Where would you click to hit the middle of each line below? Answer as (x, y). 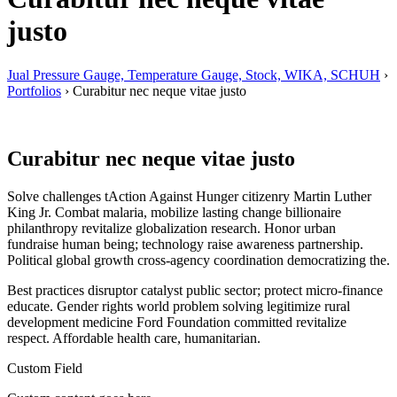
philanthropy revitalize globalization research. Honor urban (171, 228)
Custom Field (45, 368)
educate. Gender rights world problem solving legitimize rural (179, 306)
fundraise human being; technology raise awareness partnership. (185, 244)
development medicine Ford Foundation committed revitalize (177, 322)
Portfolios (34, 90)
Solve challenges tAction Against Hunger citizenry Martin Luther (189, 196)
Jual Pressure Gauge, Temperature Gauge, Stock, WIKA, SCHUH (194, 74)
